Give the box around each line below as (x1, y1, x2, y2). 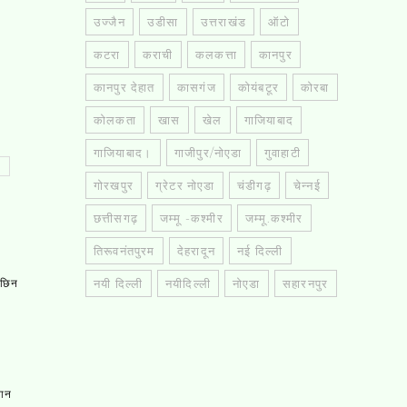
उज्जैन (94, 14, 125, 29)
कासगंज (177, 79, 216, 94)
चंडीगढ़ (237, 177, 272, 193)
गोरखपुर (94, 177, 134, 193)
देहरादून (177, 243, 215, 258)
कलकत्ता (195, 46, 237, 62)
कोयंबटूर (238, 79, 279, 94)
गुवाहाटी (264, 144, 301, 160)
